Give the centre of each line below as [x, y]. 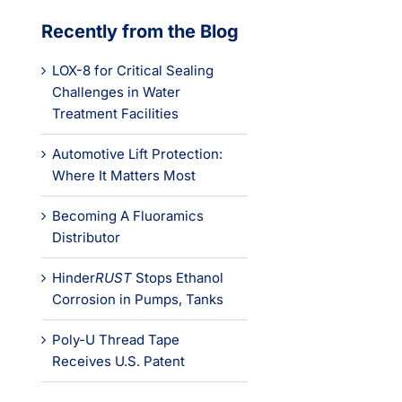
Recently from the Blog [140, 31]
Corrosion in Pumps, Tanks [138, 299]
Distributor [86, 237]
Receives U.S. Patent [118, 361]
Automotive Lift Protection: [137, 154]
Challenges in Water [116, 92]
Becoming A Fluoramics [128, 216]
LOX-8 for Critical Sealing [133, 70]
